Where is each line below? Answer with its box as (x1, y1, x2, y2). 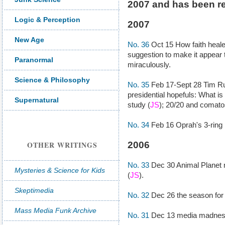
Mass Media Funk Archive (15, 206, 96, 214)
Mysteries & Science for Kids (15, 166, 105, 174)
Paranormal (15, 56, 53, 64)
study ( (128, 100, 150, 109)
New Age (15, 36, 44, 44)
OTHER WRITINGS (27, 140, 97, 150)
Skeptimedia (15, 186, 54, 194)
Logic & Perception (15, 16, 80, 24)
